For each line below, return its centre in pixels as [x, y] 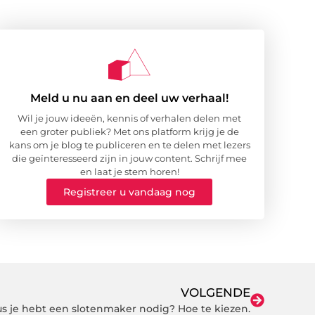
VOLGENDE [216, 292]
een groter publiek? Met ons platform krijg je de [129, 132]
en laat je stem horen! [129, 172]
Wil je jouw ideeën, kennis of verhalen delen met [129, 118]
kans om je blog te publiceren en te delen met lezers [129, 145]
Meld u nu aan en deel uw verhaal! [129, 98]
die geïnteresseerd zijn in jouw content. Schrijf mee [129, 159]
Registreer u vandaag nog [129, 192]
